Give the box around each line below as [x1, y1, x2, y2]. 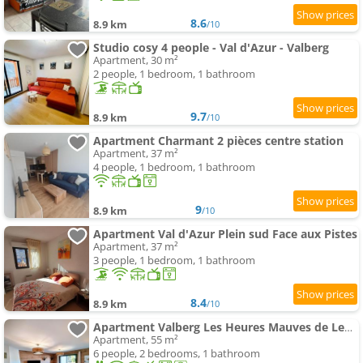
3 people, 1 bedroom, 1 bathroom [93, 253, 255, 268]
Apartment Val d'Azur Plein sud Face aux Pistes [93, 226, 357, 242]
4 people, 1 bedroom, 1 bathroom [93, 160, 255, 175]
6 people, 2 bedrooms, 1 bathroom [93, 346, 260, 361]
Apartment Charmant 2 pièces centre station [93, 133, 344, 149]
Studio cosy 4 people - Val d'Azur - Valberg [93, 40, 329, 56]
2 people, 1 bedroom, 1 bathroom [93, 66, 255, 82]
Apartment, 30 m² [93, 53, 178, 68]
